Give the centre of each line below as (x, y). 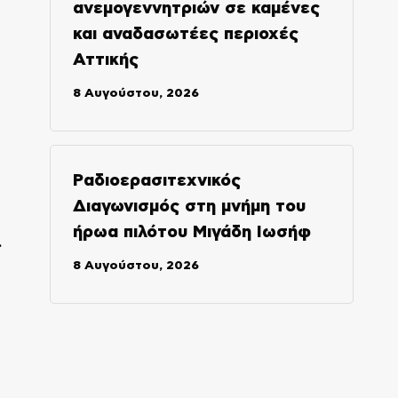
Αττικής (105, 60)
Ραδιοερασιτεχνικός (156, 180)
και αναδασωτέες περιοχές (185, 34)
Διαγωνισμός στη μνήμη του (189, 206)
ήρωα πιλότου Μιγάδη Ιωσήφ (191, 232)
